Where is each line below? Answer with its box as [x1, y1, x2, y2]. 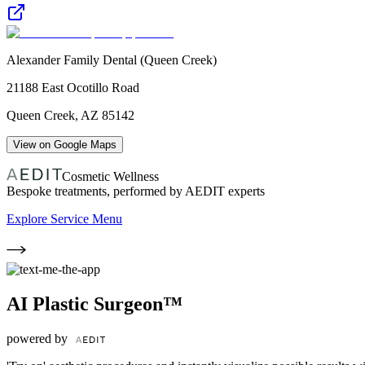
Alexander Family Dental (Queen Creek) [7, 52, 217, 67]
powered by [7, 331, 71, 345]
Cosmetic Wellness [62, 169, 159, 183]
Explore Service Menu [7, 211, 122, 226]
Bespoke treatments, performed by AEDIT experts [7, 183, 265, 198]
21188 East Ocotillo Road [7, 80, 139, 95]
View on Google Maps [13, 138, 117, 151]
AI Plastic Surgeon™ [7, 292, 182, 314]
